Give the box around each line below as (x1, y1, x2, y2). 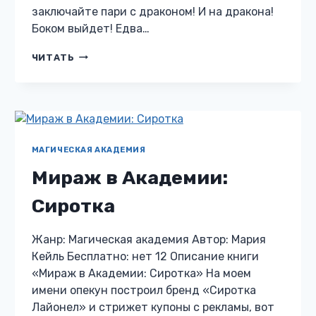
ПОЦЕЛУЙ (74, 90, 126, 101)
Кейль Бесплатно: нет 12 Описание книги (31, 249, 259, 263)
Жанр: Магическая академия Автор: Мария (31, 232, 266, 246)
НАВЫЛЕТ (74, 103, 126, 114)
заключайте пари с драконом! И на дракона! (31, 4, 274, 18)
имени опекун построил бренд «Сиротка (31, 283, 256, 297)
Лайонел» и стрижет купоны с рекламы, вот (31, 300, 274, 314)
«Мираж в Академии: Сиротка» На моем (31, 266, 251, 280)
